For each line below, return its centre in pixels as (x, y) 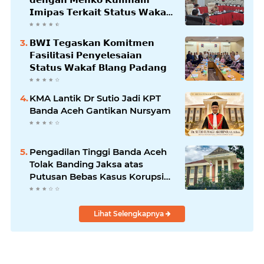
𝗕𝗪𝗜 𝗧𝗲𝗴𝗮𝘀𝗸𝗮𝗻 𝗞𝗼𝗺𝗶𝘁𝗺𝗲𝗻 (92, 43)
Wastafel (49, 189)
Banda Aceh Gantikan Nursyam (100, 111)
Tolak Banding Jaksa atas (86, 164)
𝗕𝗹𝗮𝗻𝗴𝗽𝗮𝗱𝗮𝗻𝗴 (62, 25)
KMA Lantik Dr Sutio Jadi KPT (95, 98)
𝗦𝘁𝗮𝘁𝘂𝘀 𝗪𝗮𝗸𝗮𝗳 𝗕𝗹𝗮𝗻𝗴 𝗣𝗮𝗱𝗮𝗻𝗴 (98, 68)
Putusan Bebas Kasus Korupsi (97, 177)
